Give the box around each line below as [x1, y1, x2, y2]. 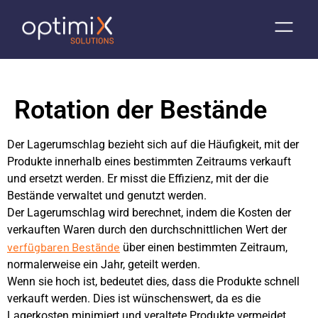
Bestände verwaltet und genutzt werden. [7, 189, 207, 202]
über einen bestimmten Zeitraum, [120, 241, 287, 254]
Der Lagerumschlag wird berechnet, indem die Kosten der [7, 206, 291, 219]
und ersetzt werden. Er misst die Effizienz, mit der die [7, 172, 268, 185]
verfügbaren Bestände [7, 240, 120, 253]
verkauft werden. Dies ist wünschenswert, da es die [7, 292, 261, 305]
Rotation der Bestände [14, 94, 267, 125]
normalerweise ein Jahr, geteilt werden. [7, 258, 200, 271]
